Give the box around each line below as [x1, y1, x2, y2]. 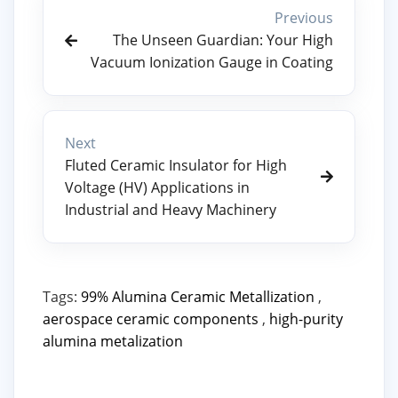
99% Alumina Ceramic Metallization [81, 287, 314, 307]
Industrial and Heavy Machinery [65, 200, 276, 220]
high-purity [269, 309, 343, 330]
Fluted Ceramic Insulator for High [65, 155, 287, 176]
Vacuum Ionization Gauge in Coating [91, 52, 333, 73]
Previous [275, 8, 333, 28]
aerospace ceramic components [43, 309, 259, 330]
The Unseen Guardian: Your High [113, 30, 333, 51]
